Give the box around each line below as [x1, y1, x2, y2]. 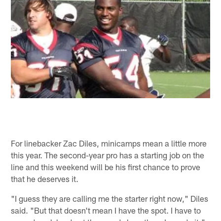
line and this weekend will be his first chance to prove [11, 161, 201, 172]
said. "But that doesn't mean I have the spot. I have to [11, 205, 201, 215]
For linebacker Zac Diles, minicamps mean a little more [11, 138, 207, 148]
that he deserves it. [11, 173, 79, 184]
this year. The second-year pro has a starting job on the [11, 149, 205, 160]
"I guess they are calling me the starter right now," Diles [11, 193, 209, 203]
